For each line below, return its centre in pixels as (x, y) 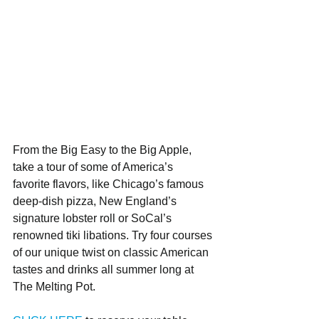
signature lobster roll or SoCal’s (94, 218)
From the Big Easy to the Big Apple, (104, 150)
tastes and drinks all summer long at (105, 270)
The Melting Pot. (54, 287)
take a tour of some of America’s (94, 167)
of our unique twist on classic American (112, 252)
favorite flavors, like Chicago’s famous (110, 184)
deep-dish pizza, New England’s (96, 201)
